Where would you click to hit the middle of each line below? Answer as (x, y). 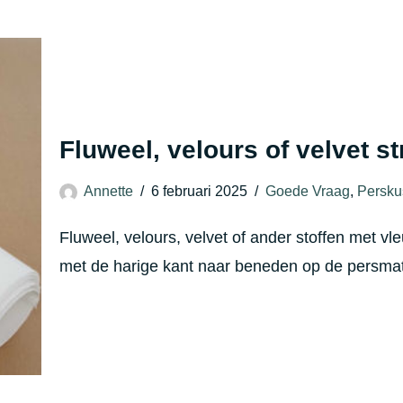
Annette (108, 191)
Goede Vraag (308, 191)
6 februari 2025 (199, 191)
